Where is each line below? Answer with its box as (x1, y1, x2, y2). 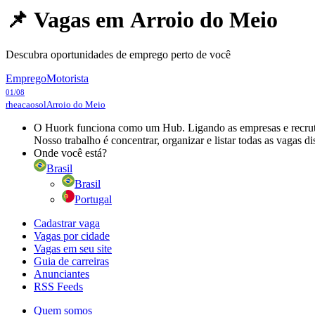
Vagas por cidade (34, 229, 110, 242)
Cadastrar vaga (34, 217, 100, 229)
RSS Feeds (34, 280, 83, 292)
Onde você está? (34, 146, 107, 159)
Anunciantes (34, 267, 89, 280)
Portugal (75, 193, 112, 205)
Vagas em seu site (34, 242, 112, 255)
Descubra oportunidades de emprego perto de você (6, 48, 231, 60)
